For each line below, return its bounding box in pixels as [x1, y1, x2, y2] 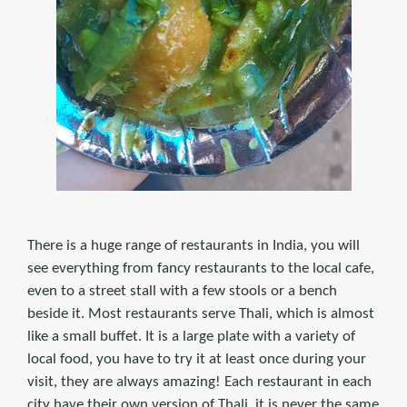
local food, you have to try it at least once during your [27, 352, 366, 368]
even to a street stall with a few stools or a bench [27, 283, 337, 300]
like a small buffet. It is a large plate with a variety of [27, 329, 355, 345]
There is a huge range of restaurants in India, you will [27, 238, 360, 254]
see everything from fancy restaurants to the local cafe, [27, 261, 374, 277]
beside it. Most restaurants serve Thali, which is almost [27, 306, 374, 323]
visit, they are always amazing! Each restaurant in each [27, 374, 372, 391]
